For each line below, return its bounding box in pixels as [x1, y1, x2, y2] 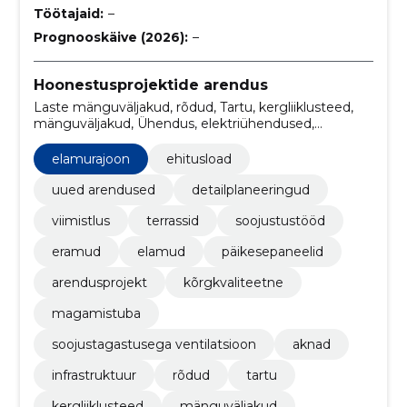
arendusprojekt [51, 273, 147, 291]
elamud [136, 243, 185, 260]
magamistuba [51, 304, 141, 322]
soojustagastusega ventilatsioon [51, 335, 256, 352]
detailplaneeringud [191, 181, 310, 198]
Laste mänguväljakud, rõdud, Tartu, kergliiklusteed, [33, 98, 353, 115]
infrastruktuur [51, 366, 136, 383]
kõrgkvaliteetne [183, 273, 283, 291]
